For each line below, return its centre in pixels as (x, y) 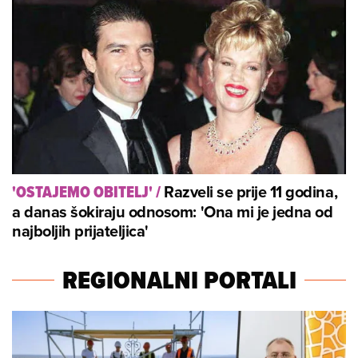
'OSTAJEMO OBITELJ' (82, 193)
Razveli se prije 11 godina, (251, 192)
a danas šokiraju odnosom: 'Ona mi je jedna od (173, 212)
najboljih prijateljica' (80, 231)
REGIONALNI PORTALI (179, 280)
